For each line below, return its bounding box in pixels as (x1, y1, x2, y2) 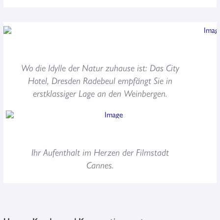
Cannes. (86, 157, 114, 171)
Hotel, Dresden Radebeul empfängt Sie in (28, 73, 173, 87)
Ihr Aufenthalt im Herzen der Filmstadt (31, 144, 169, 159)
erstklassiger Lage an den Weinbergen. (33, 85, 168, 100)
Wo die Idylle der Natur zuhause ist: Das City (21, 60, 180, 74)
